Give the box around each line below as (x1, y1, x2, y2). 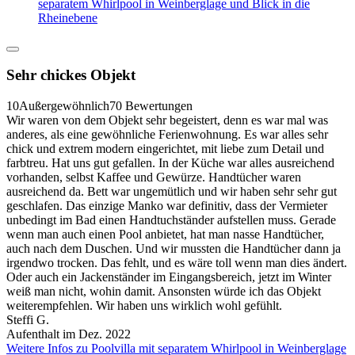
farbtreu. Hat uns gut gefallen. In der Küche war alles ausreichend (6, 155, 334, 170)
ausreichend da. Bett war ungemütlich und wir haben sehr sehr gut (6, 184, 337, 198)
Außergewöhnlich (19, 98, 109, 113)
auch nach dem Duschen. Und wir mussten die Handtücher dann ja (6, 241, 341, 255)
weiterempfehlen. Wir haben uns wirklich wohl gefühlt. (6, 298, 282, 312)
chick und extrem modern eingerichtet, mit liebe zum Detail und (6, 141, 324, 155)
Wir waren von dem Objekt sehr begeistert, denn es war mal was (6, 113, 328, 127)
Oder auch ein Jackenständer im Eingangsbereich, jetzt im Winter (6, 269, 331, 284)
